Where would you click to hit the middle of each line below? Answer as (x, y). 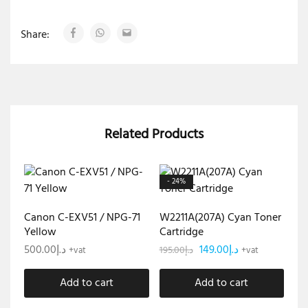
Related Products (154, 134)
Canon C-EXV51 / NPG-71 (82, 218)
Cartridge (181, 232)
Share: (36, 35)
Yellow (40, 232)
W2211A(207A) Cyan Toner (220, 218)
